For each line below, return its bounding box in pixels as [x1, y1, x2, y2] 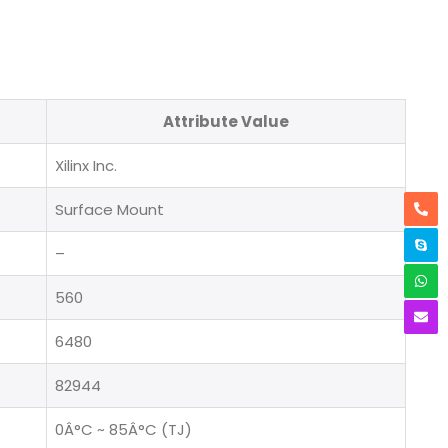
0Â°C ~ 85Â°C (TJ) [55, 418, 192, 440]
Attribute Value [163, 110, 289, 132]
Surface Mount [55, 198, 164, 220]
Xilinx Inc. [55, 154, 117, 176]
